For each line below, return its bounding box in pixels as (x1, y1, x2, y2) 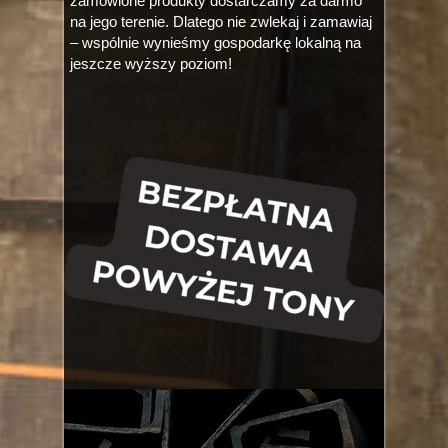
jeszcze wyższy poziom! (70, 55, 232, 72)
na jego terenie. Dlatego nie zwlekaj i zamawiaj (70, 13, 372, 30)
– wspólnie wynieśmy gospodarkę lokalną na (70, 34, 361, 51)
